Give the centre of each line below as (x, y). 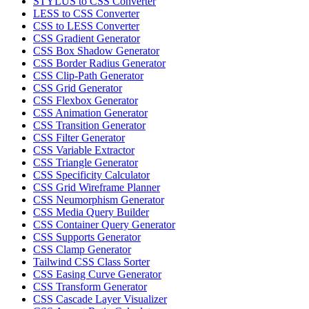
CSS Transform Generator (90, 287)
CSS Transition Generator (89, 126)
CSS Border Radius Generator (99, 63)
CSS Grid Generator (78, 88)
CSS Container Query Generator (104, 225)
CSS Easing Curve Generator (97, 275)
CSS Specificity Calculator (91, 175)
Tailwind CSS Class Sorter (91, 262)
